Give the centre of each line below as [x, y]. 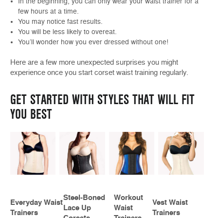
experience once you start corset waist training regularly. [99, 73]
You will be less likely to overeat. [68, 32]
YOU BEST [31, 115]
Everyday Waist [36, 203]
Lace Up [77, 208]
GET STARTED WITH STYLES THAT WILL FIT [102, 100]
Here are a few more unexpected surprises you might [94, 63]
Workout [128, 198]
